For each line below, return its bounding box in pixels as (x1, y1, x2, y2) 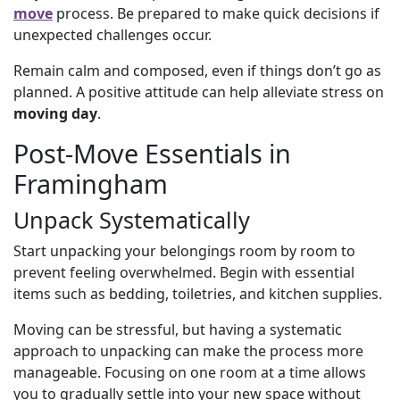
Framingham (13, 165, 168, 201)
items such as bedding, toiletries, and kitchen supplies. (13, 283, 382, 304)
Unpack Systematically (13, 204, 250, 235)
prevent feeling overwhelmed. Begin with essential (13, 262, 354, 282)
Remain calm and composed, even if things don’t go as (13, 60, 381, 80)
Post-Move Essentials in (13, 135, 291, 171)
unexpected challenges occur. (13, 24, 212, 45)
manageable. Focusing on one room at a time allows (13, 362, 366, 382)
